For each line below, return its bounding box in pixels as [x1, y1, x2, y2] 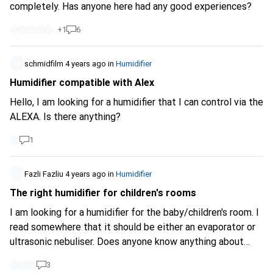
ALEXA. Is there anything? [10, 111, 121, 122]
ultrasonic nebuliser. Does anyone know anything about [10, 236, 244, 247]
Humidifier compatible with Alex [10, 77, 154, 88]
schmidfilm [24, 59, 63, 68]
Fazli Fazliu [24, 169, 63, 179]
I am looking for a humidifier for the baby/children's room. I [10, 207, 259, 218]
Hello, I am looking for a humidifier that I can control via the [10, 96, 263, 108]
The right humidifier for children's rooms [10, 187, 196, 199]
